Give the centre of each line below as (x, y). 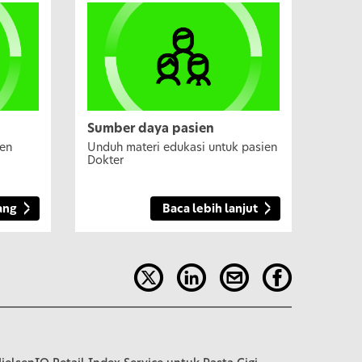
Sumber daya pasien (151, 128)
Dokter (106, 160)
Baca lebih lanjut (210, 210)
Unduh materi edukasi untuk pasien (183, 147)
